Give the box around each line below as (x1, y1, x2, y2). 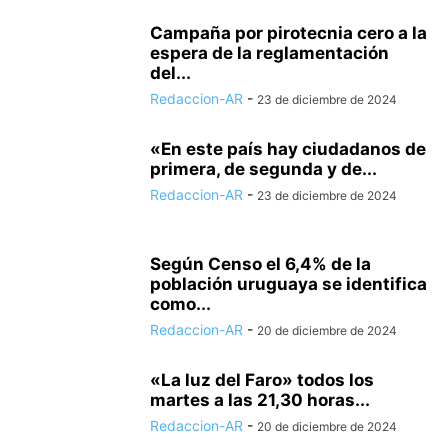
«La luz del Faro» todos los (150, 370, 374, 390)
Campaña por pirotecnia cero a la (150, 23, 427, 43)
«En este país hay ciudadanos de (150, 139, 426, 159)
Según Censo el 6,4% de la (150, 254, 371, 274)
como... (150, 294, 211, 314)
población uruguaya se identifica (150, 274, 427, 294)
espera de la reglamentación (150, 43, 389, 63)
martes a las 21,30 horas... (150, 390, 370, 410)
